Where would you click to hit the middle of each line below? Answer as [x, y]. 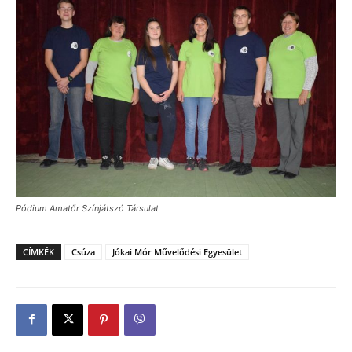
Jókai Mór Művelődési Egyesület [177, 251]
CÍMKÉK [38, 251]
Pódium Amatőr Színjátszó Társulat [87, 208]
